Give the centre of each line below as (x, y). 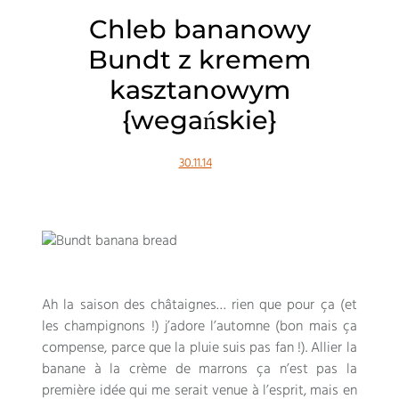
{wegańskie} (199, 119)
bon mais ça (318, 326)
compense (73, 348)
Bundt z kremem (199, 59)
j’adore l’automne (217, 326)
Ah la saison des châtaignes (129, 305)
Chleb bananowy (199, 28)
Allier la (334, 348)
